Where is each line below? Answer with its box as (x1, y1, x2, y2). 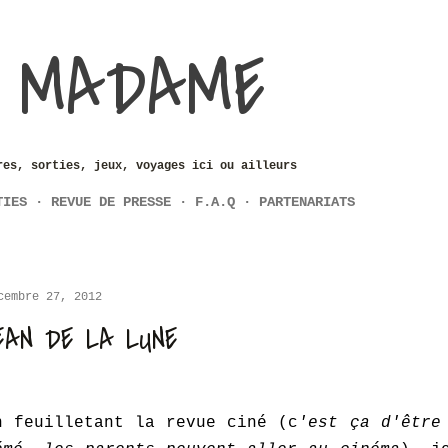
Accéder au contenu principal (56, 13, 392, 36)
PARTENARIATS (259, 194, 355, 210)
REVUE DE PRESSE (51, 194, 171, 210)
